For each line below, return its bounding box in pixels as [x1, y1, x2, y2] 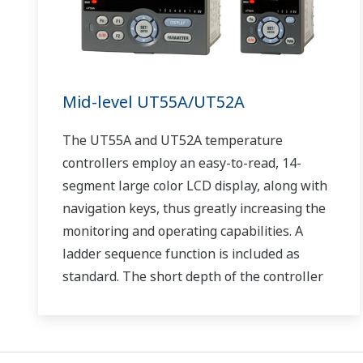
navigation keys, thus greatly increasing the [62, 199, 326, 217]
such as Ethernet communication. [62, 335, 262, 353]
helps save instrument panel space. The [62, 289, 305, 308]
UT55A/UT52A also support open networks [62, 312, 325, 331]
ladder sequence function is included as [62, 244, 300, 263]
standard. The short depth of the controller [62, 267, 323, 285]
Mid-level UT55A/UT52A [62, 90, 245, 113]
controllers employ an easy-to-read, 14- [62, 153, 301, 172]
